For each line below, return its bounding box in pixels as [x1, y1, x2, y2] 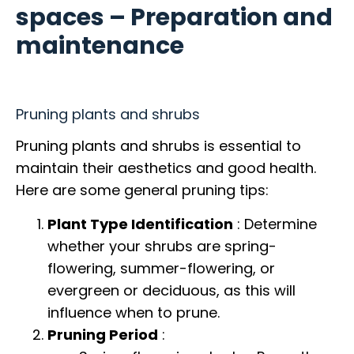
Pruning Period [47, 324, 158, 345]
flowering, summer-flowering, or [47, 258, 275, 278]
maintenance [16, 28, 184, 62]
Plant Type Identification [47, 213, 233, 234]
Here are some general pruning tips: [16, 180, 269, 201]
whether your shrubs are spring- [47, 235, 277, 256]
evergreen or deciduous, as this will [47, 280, 296, 300]
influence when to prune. [47, 302, 220, 322]
